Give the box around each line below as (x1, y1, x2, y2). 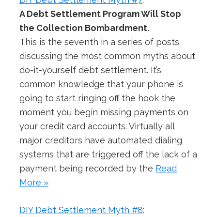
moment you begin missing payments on (19, 107, 188, 118)
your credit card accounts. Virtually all (19, 121, 174, 132)
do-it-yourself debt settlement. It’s (19, 65, 161, 76)
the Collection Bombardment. (19, 23, 149, 33)
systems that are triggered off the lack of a (19, 149, 197, 160)
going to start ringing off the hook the (19, 93, 175, 104)
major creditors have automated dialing (19, 135, 182, 146)
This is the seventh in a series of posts (19, 37, 179, 47)
